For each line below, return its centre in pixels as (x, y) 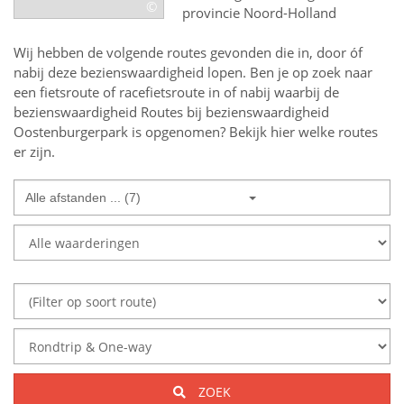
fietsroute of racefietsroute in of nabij (157, 92)
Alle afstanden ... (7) (83, 197)
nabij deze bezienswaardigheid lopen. (130, 72)
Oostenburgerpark (71, 132)
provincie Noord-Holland (260, 13)
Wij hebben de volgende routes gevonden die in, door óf (188, 52)
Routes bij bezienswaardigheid (235, 112)
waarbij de (307, 92)
